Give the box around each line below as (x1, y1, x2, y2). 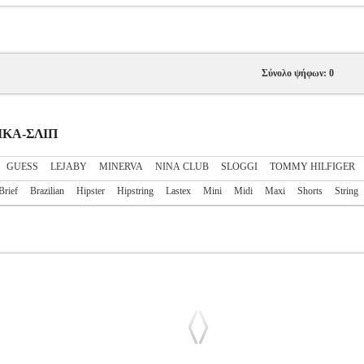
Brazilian (30, 185, 64, 197)
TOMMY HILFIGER (270, 161, 355, 172)
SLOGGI (221, 161, 258, 172)
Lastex (166, 185, 191, 197)
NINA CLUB (155, 161, 209, 172)
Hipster (76, 185, 105, 197)
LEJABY (50, 161, 87, 172)
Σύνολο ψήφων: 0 (261, 67, 334, 79)
